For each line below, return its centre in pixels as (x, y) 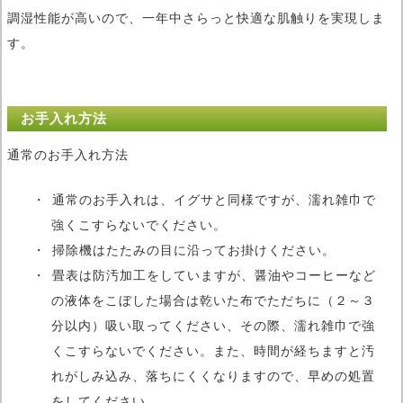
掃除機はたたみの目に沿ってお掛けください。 (194, 250)
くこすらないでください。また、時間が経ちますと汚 (213, 350)
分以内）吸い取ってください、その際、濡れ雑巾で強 (213, 325)
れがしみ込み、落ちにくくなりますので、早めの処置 (213, 376)
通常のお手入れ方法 (68, 154)
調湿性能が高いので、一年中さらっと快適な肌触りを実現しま (196, 18)
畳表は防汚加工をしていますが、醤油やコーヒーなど (214, 275)
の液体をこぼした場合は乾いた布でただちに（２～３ (213, 300)
